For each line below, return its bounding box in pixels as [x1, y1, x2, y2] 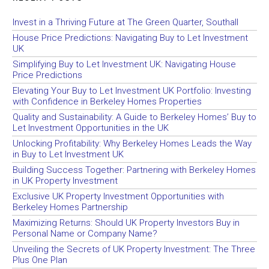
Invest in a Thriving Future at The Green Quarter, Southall [13, 17, 238, 28]
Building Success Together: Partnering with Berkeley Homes [13, 165, 256, 175]
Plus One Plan [13, 255, 67, 265]
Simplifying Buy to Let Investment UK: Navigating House [13, 59, 236, 70]
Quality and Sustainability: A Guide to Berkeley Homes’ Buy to [13, 112, 256, 122]
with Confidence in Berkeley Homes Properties [13, 96, 202, 107]
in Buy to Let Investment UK [13, 149, 124, 160]
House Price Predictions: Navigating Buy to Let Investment [13, 32, 248, 43]
